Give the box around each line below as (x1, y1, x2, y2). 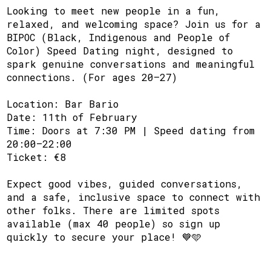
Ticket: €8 (7, 150, 67, 163)
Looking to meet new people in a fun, (7, 4, 221, 17)
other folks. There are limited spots (7, 203, 220, 217)
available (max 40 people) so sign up (7, 217, 221, 230)
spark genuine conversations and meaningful (7, 57, 255, 70)
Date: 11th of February (7, 110, 138, 123)
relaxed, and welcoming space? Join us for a (7, 17, 261, 30)
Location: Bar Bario (7, 97, 119, 110)
